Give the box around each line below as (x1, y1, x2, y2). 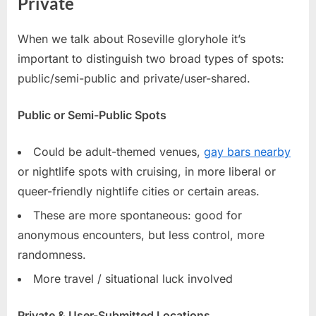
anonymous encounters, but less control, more (18, 228, 265, 243)
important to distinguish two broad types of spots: (18, 51, 284, 66)
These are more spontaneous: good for (33, 208, 242, 223)
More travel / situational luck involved (33, 272, 233, 286)
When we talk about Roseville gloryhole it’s (18, 31, 245, 46)
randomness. (18, 248, 86, 262)
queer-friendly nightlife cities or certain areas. (18, 183, 260, 198)
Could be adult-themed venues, (33, 144, 204, 159)
